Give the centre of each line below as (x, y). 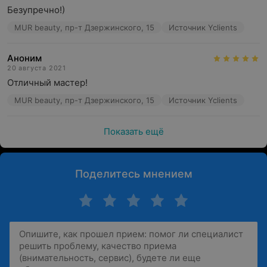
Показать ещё (133, 131)
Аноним (24, 58)
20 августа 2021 (37, 68)
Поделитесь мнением (133, 174)
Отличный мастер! (47, 83)
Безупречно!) (36, 10)
